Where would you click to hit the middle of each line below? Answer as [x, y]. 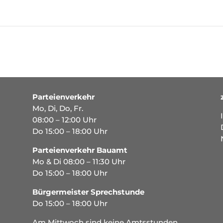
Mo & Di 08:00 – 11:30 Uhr [79, 161]
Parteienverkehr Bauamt [80, 150]
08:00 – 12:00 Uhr [64, 119]
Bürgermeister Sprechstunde [88, 192]
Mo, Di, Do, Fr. [57, 108]
